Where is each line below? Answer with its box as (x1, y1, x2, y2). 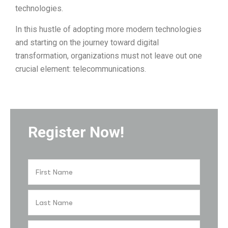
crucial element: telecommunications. (15, 64, 146, 74)
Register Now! (28, 123, 124, 141)
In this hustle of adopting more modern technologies (15, 24, 202, 35)
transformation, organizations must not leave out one (15, 51, 202, 61)
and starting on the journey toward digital (15, 38, 159, 48)
